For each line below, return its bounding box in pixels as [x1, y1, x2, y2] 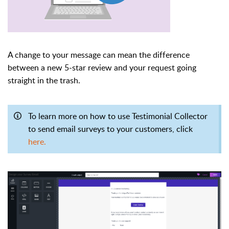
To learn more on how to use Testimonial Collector [28, 110, 208, 122]
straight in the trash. [8, 75, 80, 86]
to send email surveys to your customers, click [28, 123, 195, 134]
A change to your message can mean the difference [8, 49, 190, 60]
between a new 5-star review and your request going [8, 62, 196, 73]
